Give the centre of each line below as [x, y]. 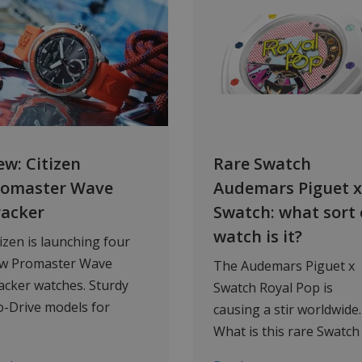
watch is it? [258, 237]
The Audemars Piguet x [284, 266]
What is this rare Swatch [286, 332]
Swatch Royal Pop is [273, 288]
